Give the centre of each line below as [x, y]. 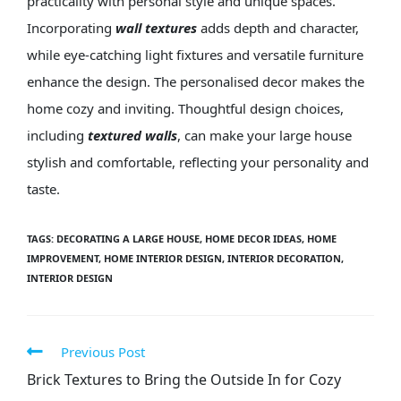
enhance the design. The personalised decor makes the [195, 82]
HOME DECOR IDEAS [253, 239]
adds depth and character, [277, 28]
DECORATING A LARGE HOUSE [128, 239]
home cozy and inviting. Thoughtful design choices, [185, 109]
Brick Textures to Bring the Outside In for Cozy [183, 380]
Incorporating [71, 28]
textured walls [132, 136]
